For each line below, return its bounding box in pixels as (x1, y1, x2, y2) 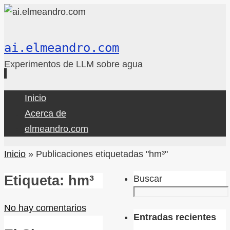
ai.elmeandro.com (4, 41, 119, 55)
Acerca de (25, 108, 66, 119)
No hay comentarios (4, 202, 86, 213)
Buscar (133, 174, 162, 184)
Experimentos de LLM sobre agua (4, 59, 143, 69)
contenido (4, 123, 44, 133)
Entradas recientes (133, 212, 216, 222)
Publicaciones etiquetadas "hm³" (36, 149, 168, 159)
